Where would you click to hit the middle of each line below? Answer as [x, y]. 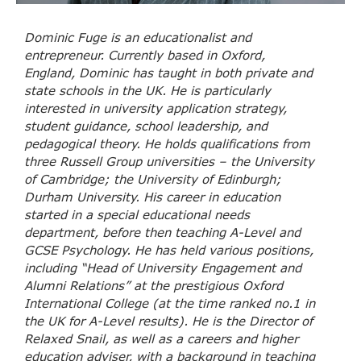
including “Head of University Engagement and [163, 268]
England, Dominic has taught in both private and [168, 73]
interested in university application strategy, [156, 108]
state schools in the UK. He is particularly [147, 91]
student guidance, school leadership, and [146, 126]
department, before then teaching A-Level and [162, 232]
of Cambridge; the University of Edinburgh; [153, 179]
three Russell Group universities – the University [169, 162]
